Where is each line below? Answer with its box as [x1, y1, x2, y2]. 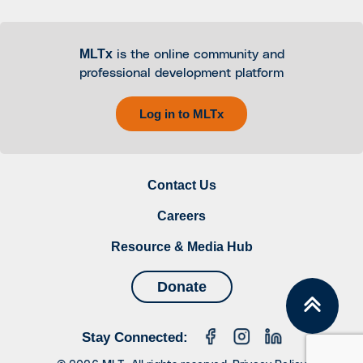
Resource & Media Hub [110, 240, 253, 254]
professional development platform [79, 66, 284, 79]
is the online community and [112, 48, 284, 61]
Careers [157, 209, 206, 223]
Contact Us [147, 178, 216, 192]
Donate [156, 279, 207, 295]
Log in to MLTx [139, 107, 224, 121]
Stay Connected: [81, 330, 188, 345]
